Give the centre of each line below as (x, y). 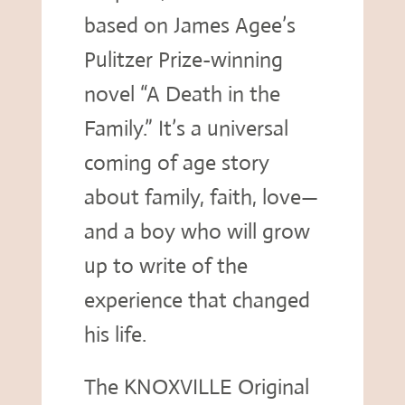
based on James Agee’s (189, 26)
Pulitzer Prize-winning (183, 60)
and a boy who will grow (197, 232)
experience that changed (197, 301)
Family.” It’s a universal (186, 129)
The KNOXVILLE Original (196, 387)
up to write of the (165, 266)
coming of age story (176, 163)
